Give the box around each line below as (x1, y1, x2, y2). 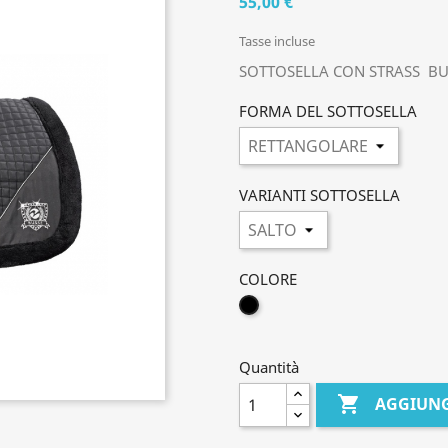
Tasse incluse (239, 32, 315, 50)
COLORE (239, 269, 297, 289)
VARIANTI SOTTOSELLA (239, 185, 400, 205)
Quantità (239, 357, 299, 377)
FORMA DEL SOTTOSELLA (239, 101, 417, 121)
